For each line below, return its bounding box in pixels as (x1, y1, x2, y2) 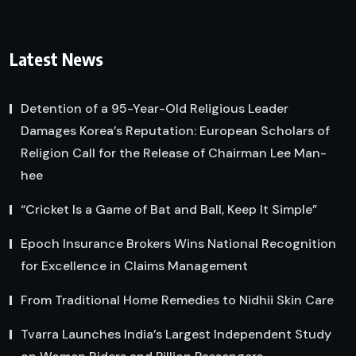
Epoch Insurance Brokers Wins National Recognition (21, 234, 336, 252)
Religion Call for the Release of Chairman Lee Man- (21, 144, 327, 161)
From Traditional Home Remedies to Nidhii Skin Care (21, 291, 334, 308)
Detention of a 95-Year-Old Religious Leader (21, 99, 288, 117)
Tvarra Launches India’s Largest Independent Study (21, 325, 331, 342)
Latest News (10, 47, 103, 70)
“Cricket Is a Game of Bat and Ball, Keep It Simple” (21, 200, 317, 218)
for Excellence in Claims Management (21, 257, 248, 274)
